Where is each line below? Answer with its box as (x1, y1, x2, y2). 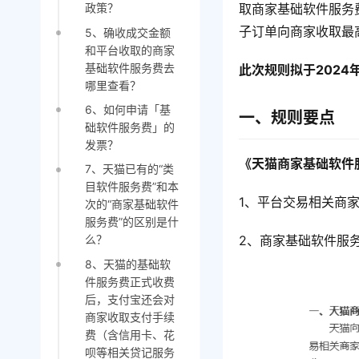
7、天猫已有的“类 (84, 162, 174, 176)
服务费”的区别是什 (84, 215, 179, 229)
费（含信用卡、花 (84, 327, 175, 341)
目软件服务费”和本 (84, 179, 179, 194)
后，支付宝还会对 (84, 292, 175, 306)
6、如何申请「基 (84, 103, 171, 117)
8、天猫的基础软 (84, 256, 171, 271)
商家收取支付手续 (84, 309, 175, 324)
